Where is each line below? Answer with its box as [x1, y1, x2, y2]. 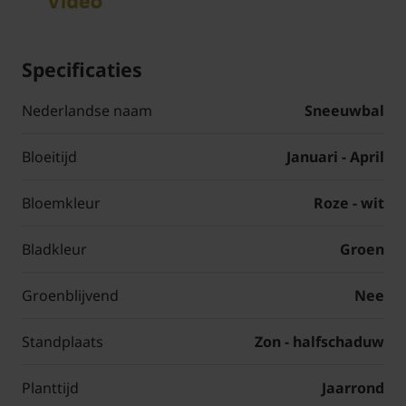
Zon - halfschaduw [255, 332, 384, 353]
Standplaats [22, 332, 103, 353]
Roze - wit [314, 193, 384, 214]
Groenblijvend [22, 285, 119, 306]
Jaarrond [322, 378, 384, 399]
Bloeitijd [22, 147, 77, 168]
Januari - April [286, 147, 384, 168]
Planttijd [22, 378, 79, 399]
